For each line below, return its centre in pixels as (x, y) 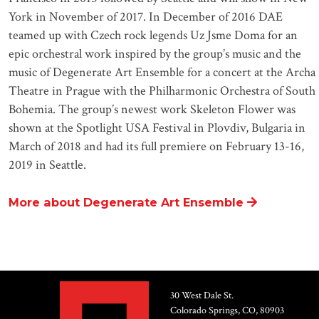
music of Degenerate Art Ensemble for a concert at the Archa (162, 73)
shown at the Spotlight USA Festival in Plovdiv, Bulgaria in (157, 128)
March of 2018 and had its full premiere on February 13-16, (156, 147)
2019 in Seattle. (47, 165)
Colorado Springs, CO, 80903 (227, 310)
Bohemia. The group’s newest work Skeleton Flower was (152, 110)
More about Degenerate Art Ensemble (126, 202)
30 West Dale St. (202, 295)
